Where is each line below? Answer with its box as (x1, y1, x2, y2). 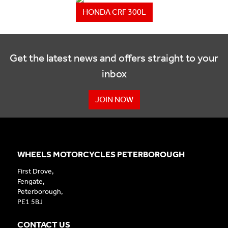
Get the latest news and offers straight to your (10, 52, 218, 65)
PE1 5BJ (17, 197, 43, 207)
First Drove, (17, 167, 54, 176)
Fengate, (17, 177, 45, 186)
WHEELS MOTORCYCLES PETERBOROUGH (17, 149, 185, 160)
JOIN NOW (95, 95, 133, 105)
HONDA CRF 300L (82, 7, 146, 17)
